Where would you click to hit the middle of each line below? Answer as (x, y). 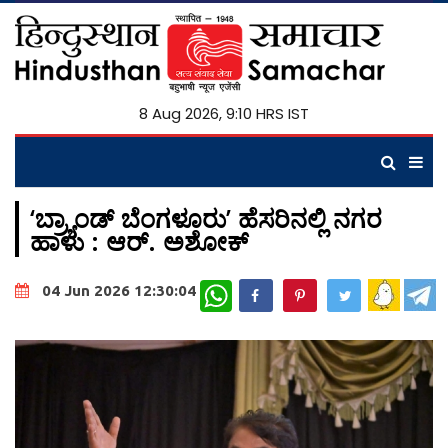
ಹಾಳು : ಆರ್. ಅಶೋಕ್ (139, 241)
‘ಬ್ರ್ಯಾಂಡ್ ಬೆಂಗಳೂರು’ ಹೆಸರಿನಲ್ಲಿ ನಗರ (206, 218)
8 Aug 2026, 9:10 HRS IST (224, 113)
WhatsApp (265, 287)
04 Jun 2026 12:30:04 (119, 291)
